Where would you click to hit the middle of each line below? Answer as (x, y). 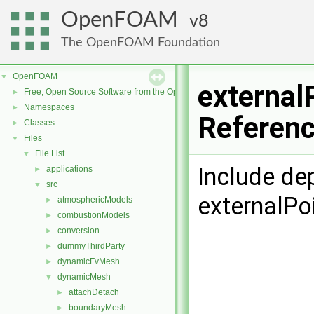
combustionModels (94, 215)
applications (69, 169)
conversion (78, 231)
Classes (39, 123)
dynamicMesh (84, 277)
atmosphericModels (95, 200)
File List (50, 153)
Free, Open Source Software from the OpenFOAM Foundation (141, 92)
